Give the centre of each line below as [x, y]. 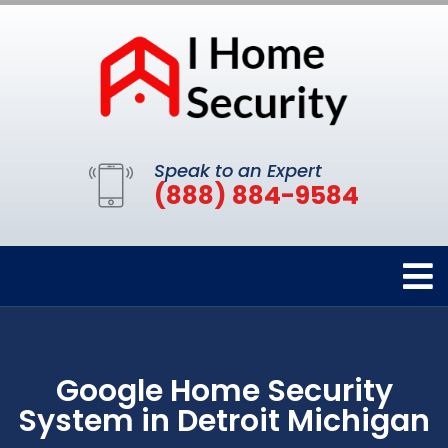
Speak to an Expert [238, 170]
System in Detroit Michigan [224, 420]
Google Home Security [224, 390]
